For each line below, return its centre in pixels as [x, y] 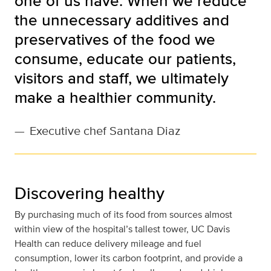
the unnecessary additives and [122, 20]
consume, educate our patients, [125, 59]
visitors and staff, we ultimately [122, 78]
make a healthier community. [115, 97]
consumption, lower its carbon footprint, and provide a [129, 258]
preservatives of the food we [115, 39]
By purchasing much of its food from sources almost [123, 215]
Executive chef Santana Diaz [105, 131]
